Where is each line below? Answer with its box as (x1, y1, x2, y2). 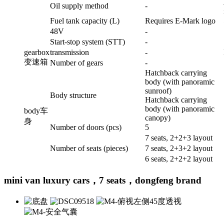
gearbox (24, 48, 49, 57)
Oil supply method (50, 1, 108, 10)
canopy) (145, 113, 170, 122)
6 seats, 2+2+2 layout (145, 154, 212, 163)
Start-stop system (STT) (50, 37, 125, 46)
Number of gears (50, 58, 103, 67)
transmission (50, 48, 89, 57)
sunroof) (145, 86, 171, 95)
